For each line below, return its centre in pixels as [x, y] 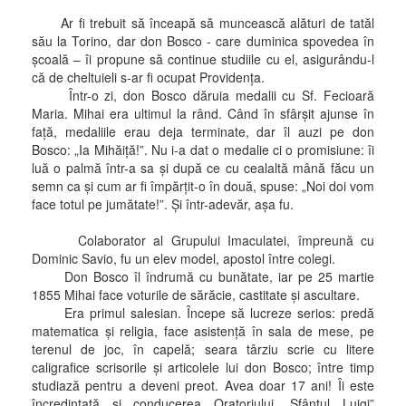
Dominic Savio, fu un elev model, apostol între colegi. [184, 258]
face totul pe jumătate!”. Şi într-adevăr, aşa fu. [163, 203]
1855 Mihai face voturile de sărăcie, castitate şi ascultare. [196, 294]
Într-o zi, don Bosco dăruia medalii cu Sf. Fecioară [203, 95]
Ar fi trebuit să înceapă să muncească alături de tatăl [203, 22]
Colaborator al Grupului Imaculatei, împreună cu [203, 240]
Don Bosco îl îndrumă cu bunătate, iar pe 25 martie [203, 276]
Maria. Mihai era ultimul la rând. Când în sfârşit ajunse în [203, 113]
